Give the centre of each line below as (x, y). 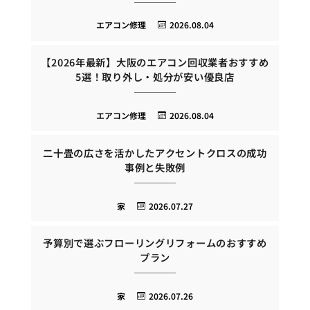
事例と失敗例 (155, 167)
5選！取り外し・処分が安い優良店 (155, 77)
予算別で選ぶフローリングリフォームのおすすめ (155, 243)
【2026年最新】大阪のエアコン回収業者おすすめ (155, 62)
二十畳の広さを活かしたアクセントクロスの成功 (155, 152)
